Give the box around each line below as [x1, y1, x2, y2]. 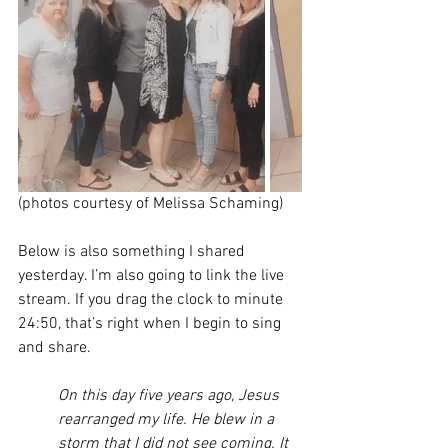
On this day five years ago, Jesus [58, 386, 283, 406]
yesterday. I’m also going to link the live [18, 266, 288, 286]
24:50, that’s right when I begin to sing [18, 314, 285, 334]
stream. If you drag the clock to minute [18, 290, 287, 310]
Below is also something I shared [18, 242, 249, 262]
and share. [18, 338, 95, 358]
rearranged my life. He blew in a [58, 410, 278, 430]
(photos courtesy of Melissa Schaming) [18, 194, 283, 214]
